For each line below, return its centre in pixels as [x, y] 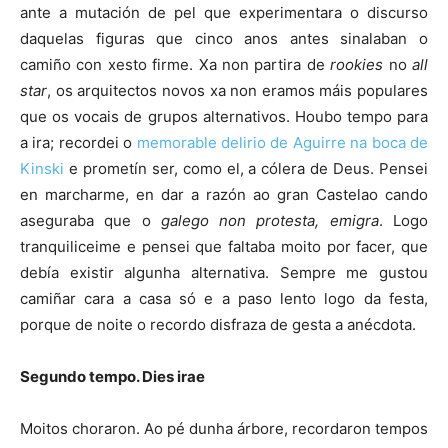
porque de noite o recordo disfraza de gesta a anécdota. [218, 324]
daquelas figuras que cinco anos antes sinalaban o [224, 38]
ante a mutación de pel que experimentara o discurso [224, 12]
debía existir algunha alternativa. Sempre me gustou [224, 272]
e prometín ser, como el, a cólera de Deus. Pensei [246, 168]
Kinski [42, 168]
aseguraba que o [85, 220]
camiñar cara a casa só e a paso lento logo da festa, [224, 298]
